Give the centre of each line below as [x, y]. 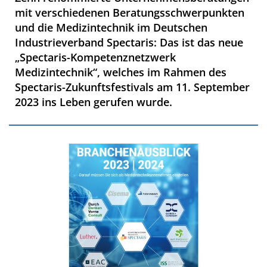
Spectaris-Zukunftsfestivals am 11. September [132, 87]
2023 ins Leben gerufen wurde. [94, 102]
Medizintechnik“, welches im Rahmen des [121, 72]
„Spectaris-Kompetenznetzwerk [95, 57]
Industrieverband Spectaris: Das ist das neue [129, 42]
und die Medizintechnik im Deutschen [111, 27]
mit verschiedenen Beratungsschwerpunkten [130, 12]
